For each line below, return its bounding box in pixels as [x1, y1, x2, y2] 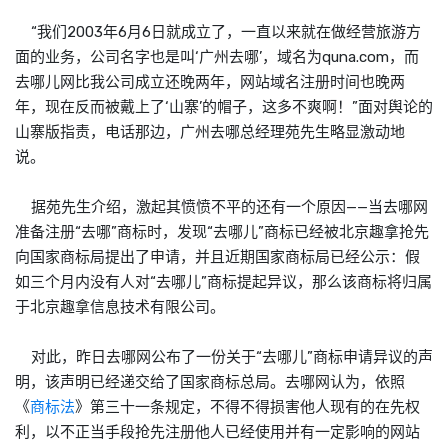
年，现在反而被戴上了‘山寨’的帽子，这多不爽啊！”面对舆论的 [15, 97, 433, 116]
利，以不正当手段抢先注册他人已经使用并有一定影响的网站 [15, 422, 420, 441]
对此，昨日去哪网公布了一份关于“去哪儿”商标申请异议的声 [15, 347, 433, 366]
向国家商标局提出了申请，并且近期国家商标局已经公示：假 [15, 247, 420, 266]
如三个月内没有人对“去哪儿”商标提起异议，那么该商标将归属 [15, 272, 432, 291]
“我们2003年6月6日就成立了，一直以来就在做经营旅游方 [15, 22, 421, 41]
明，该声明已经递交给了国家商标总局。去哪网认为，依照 [15, 372, 405, 391]
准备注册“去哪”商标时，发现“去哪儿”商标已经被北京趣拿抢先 [15, 222, 429, 241]
